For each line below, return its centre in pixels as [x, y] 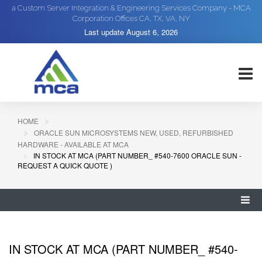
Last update [105, 32]
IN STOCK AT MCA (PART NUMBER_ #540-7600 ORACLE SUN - [137, 155]
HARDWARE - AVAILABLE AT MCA [73, 144]
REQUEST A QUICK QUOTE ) [65, 165]
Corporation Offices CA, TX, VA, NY [131, 18]
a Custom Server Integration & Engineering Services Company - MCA [131, 8]
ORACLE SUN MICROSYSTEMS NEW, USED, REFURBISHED [134, 132]
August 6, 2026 [152, 32]
